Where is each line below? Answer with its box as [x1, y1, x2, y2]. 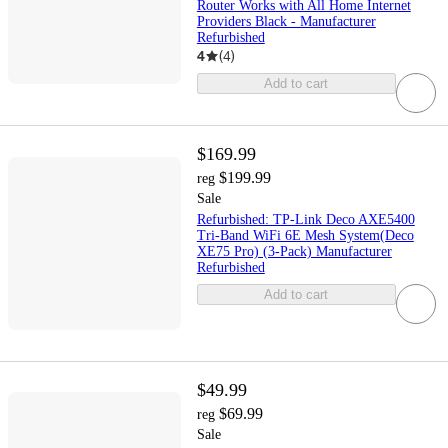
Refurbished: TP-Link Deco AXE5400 [196, 212, 415, 228]
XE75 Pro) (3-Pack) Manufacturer [196, 244, 392, 260]
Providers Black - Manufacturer [196, 14, 376, 30]
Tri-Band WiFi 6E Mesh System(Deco [196, 228, 414, 244]
